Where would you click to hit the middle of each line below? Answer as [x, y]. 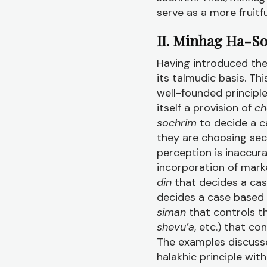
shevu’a [176, 227]
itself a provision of [206, 108]
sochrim [178, 123]
